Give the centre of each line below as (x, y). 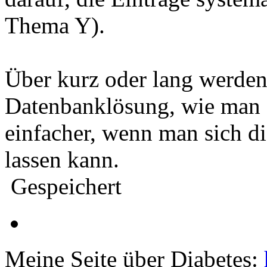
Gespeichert (63, 187)
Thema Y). (55, 26)
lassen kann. (62, 160)
